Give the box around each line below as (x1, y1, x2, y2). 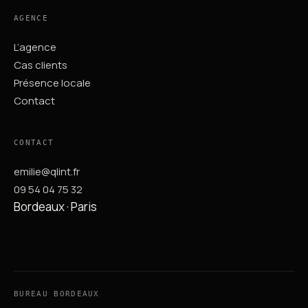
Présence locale (14, 76, 91, 91)
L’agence (14, 40, 56, 55)
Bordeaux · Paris (14, 199, 97, 215)
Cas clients (14, 58, 67, 73)
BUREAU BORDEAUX (14, 289, 100, 299)
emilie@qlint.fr (14, 164, 80, 179)
